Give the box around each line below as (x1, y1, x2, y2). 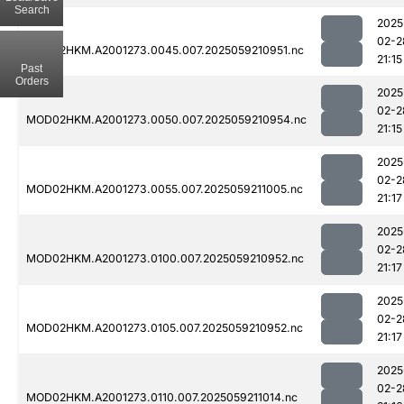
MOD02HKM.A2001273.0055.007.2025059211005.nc (26, 182, 303, 197)
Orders (14, 74, 49, 87)
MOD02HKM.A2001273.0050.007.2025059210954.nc (26, 113, 307, 127)
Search (14, 3, 50, 16)
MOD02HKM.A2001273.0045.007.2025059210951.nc (26, 43, 304, 58)
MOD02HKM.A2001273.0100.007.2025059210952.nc (26, 252, 304, 266)
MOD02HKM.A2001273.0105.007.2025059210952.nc (26, 321, 303, 335)
